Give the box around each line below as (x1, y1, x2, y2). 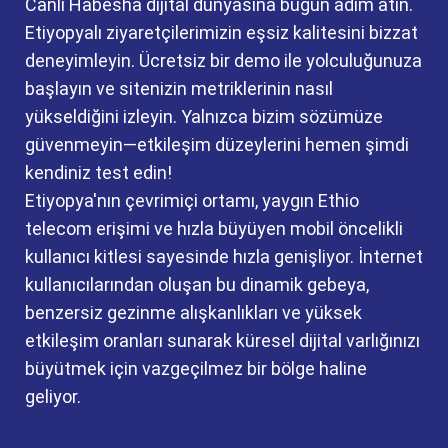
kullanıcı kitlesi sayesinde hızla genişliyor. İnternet (25, 246, 423, 267)
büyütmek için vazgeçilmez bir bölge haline (25, 358, 367, 379)
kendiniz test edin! (25, 162, 172, 183)
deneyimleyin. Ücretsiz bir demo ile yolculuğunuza (25, 50, 422, 71)
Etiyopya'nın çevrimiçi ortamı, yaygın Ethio (25, 190, 359, 211)
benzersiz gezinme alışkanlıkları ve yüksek (25, 302, 362, 323)
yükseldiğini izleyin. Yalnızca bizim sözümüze (25, 106, 383, 127)
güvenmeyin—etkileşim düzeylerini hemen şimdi (25, 134, 409, 155)
